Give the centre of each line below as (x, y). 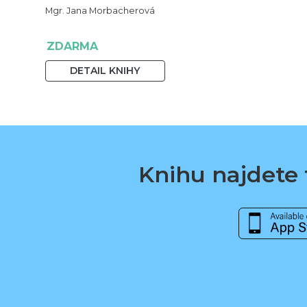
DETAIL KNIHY (105, 70)
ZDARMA (72, 46)
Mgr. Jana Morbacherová (100, 10)
